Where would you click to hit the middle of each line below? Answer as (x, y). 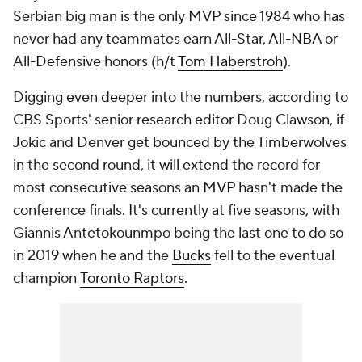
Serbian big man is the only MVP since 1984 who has (179, 17)
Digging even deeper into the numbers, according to (181, 97)
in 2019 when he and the (93, 256)
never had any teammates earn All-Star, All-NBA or (175, 39)
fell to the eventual (273, 256)
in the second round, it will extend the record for (166, 165)
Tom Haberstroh (230, 62)
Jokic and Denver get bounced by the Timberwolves (180, 143)
